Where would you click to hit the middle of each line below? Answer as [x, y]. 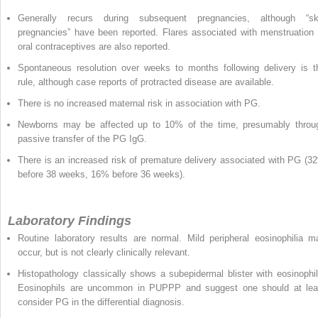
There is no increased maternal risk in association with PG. [139, 103]
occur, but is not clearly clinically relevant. [104, 252]
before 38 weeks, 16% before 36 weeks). [102, 174]
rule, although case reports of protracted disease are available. [146, 82]
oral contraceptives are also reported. [94, 46]
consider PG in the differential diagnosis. [101, 302]
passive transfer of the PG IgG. [82, 138]
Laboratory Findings [70, 220]
